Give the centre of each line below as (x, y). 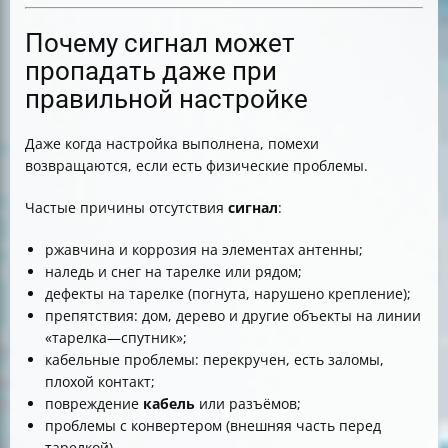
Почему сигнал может (160, 43)
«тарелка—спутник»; (116, 338)
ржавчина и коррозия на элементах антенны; (204, 250)
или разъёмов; (248, 404)
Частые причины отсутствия (126, 208)
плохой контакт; (100, 382)
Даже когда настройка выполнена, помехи (172, 144)
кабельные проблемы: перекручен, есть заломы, (214, 360)
